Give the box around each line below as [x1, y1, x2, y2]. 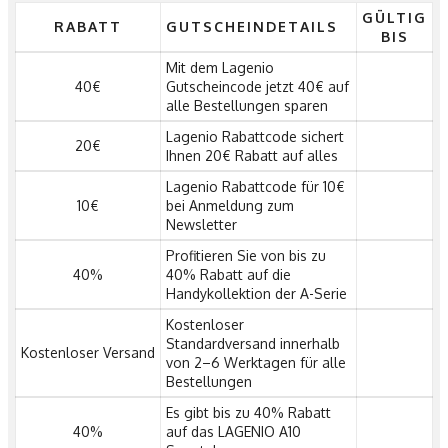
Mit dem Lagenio [166, 59, 274, 77]
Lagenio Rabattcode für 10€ [166, 178, 345, 196]
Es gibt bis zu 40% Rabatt [166, 404, 331, 422]
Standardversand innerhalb [166, 335, 340, 353]
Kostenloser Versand [21, 344, 155, 362]
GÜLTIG [362, 9, 427, 27]
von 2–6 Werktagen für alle [166, 354, 346, 372]
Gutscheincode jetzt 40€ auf [166, 78, 349, 96]
